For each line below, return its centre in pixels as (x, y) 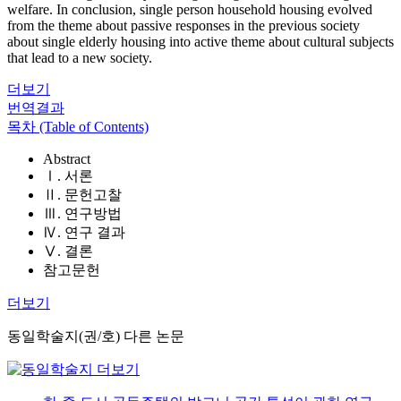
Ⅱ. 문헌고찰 (82, 195)
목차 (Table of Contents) (78, 127)
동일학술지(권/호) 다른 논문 (96, 336)
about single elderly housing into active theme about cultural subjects (200, 42)
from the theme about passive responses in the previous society (183, 26)
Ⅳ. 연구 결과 (84, 232)
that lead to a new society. (80, 58)
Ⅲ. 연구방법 (82, 213)
